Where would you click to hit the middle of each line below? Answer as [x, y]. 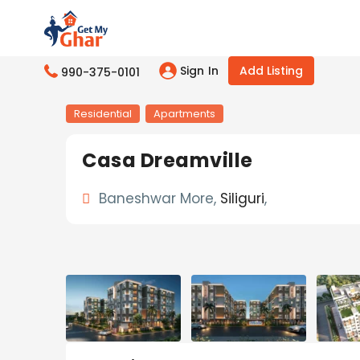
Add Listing [272, 71]
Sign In [199, 71]
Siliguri [242, 199]
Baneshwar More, [157, 199]
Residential [103, 114]
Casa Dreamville [168, 161]
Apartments [184, 114]
